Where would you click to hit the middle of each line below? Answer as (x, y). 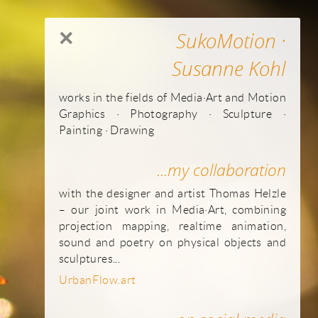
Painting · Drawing (107, 130)
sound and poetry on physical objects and (172, 242)
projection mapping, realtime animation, (172, 225)
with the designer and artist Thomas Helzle (172, 193)
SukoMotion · (231, 41)
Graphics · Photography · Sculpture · (172, 114)
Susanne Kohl (229, 68)
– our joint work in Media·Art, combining (172, 209)
